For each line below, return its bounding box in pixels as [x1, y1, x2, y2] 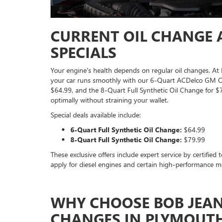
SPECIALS [51, 42, 116, 62]
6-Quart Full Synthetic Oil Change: [70, 125, 182, 135]
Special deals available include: [51, 110, 141, 120]
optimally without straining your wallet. [51, 95, 168, 105]
